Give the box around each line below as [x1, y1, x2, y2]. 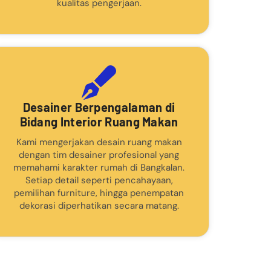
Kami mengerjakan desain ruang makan [16, 135, 182, 148]
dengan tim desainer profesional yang [19, 148, 180, 161]
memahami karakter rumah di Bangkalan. [13, 161, 185, 174]
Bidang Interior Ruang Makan [19, 114, 178, 129]
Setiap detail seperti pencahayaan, [25, 174, 173, 186]
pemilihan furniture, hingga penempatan [14, 186, 184, 199]
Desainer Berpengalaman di [22, 99, 175, 114]
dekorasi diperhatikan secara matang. [19, 199, 179, 212]
